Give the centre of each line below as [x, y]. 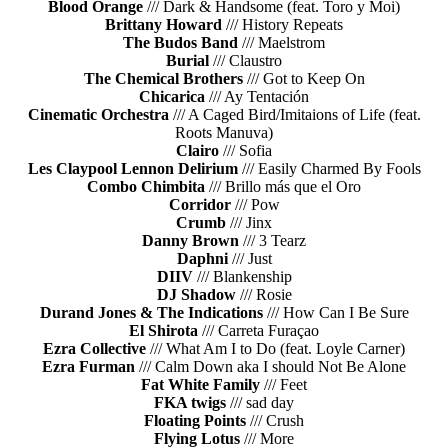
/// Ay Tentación [257, 97]
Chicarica [172, 97]
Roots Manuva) [224, 133]
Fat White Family [200, 385]
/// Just [249, 259]
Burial [187, 61]
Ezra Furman [88, 367]
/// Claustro [245, 61]
